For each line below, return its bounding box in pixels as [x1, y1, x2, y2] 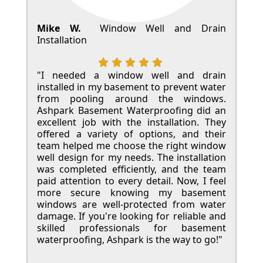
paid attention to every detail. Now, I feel [37, 174, 226, 188]
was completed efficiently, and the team [37, 163, 226, 176]
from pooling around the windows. [37, 92, 226, 106]
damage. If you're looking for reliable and [37, 210, 226, 223]
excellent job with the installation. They [37, 116, 226, 129]
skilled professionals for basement [37, 221, 226, 235]
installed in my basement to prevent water [37, 80, 226, 94]
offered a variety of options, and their [37, 127, 226, 141]
